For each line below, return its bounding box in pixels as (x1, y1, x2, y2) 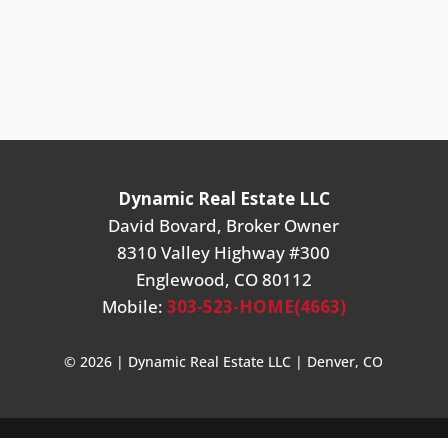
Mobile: (101, 295, 167, 318)
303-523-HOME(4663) (166, 295, 346, 318)
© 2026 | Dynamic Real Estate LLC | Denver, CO (64, 352, 384, 371)
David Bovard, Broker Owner (108, 214, 340, 237)
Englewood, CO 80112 (135, 268, 312, 291)
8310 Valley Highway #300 (117, 241, 331, 264)
